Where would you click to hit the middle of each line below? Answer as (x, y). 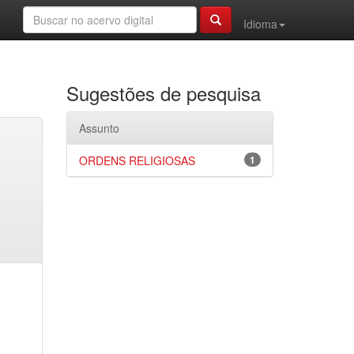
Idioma (260, 24)
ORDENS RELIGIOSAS (137, 160)
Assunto (99, 128)
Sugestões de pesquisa (163, 93)
